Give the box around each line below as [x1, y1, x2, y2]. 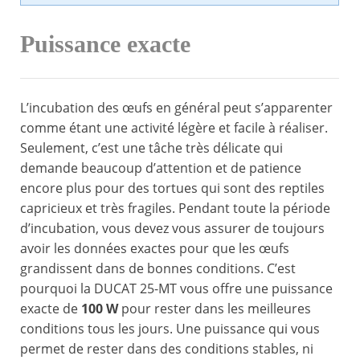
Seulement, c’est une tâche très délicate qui [20, 139, 283, 157]
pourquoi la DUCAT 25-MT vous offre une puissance [20, 280, 333, 298]
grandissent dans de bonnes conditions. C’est [20, 260, 296, 278]
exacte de [20, 300, 81, 318]
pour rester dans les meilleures [118, 300, 311, 318]
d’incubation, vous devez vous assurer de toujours [20, 219, 325, 238]
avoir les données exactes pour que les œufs [20, 239, 289, 258]
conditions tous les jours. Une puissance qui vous [20, 320, 320, 338]
